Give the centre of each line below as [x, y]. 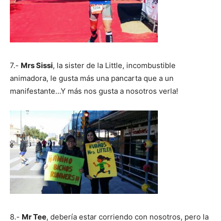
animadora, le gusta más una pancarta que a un [92, 78]
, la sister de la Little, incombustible [114, 65]
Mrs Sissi [37, 65]
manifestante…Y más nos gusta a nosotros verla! [94, 91]
